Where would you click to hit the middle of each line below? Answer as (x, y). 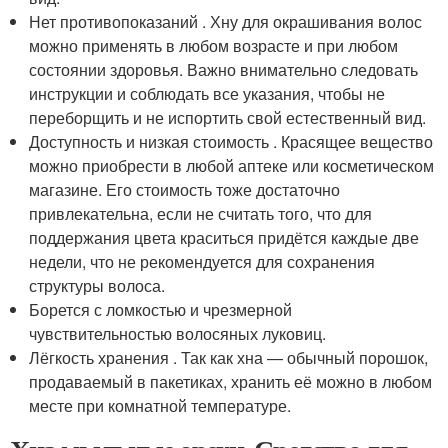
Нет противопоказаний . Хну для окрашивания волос (226, 21)
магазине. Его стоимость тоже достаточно (185, 189)
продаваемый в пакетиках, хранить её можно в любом (231, 381)
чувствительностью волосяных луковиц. (178, 333)
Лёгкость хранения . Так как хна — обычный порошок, (229, 357)
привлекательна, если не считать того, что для (201, 213)
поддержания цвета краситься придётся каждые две (224, 237)
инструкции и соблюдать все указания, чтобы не (207, 93)
